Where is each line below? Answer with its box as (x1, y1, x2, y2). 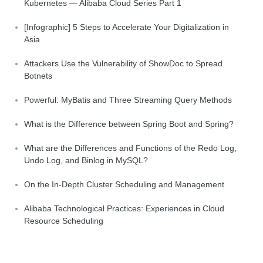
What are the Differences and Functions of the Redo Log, (24, 143, 237, 153)
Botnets (24, 70, 52, 80)
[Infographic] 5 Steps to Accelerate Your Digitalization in (24, 22, 229, 32)
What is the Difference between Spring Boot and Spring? (24, 119, 234, 129)
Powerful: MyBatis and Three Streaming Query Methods (24, 95, 232, 104)
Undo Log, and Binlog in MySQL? (24, 155, 148, 165)
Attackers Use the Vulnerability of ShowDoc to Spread (24, 58, 222, 68)
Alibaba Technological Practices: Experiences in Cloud (24, 203, 224, 213)
